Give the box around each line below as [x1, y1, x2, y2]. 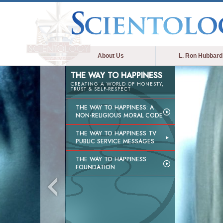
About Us [97, 52, 124, 59]
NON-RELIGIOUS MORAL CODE [76, 111, 163, 120]
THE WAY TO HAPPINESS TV [76, 129, 156, 138]
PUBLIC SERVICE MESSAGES [76, 137, 154, 146]
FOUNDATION [76, 163, 115, 172]
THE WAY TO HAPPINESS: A [76, 103, 154, 112]
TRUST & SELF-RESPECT [71, 85, 131, 93]
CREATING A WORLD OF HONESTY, [71, 80, 164, 88]
